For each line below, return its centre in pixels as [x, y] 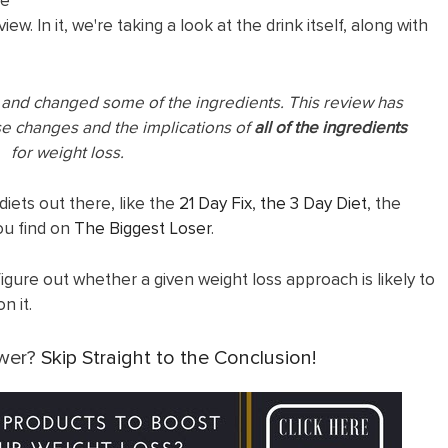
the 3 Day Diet [313, 203]
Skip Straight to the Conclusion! [178, 357]
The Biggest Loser [142, 228]
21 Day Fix [215, 203]
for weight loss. [70, 151]
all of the [287, 126]
